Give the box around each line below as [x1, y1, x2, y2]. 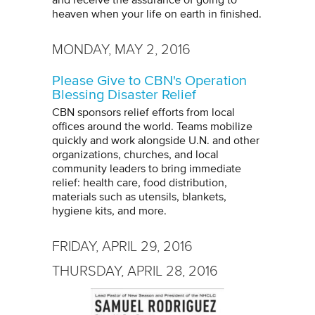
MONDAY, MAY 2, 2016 [52, 41, 191, 58]
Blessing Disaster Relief [52, 88, 196, 103]
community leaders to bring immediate [52, 163, 241, 175]
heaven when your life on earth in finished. [52, 8, 262, 20]
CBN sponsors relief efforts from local [52, 107, 235, 119]
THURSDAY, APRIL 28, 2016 [52, 263, 218, 279]
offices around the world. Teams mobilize [52, 121, 252, 133]
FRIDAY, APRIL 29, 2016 [52, 238, 193, 255]
